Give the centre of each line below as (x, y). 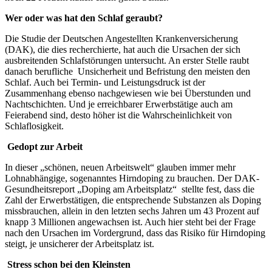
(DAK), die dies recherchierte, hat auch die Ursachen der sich (123, 50)
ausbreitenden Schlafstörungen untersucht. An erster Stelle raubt (127, 61)
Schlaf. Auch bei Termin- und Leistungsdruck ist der (105, 83)
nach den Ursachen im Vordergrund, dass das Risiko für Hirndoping (135, 233)
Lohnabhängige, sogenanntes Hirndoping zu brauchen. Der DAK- (132, 178)
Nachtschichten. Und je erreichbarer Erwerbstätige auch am (119, 104)
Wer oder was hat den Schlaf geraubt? (84, 18)
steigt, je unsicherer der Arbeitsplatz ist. (80, 244)
